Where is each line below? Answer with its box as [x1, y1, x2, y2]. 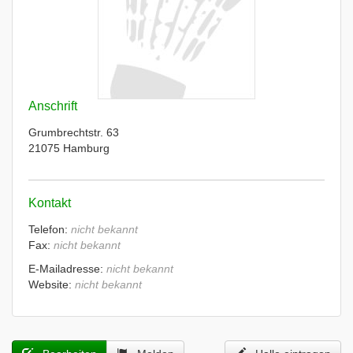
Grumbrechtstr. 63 [28, 126, 119, 139]
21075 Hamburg [28, 142, 110, 154]
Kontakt [28, 196, 71, 210]
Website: [28, 278, 75, 291]
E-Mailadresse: [28, 262, 106, 275]
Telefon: [28, 223, 71, 236]
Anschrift [28, 99, 77, 113]
